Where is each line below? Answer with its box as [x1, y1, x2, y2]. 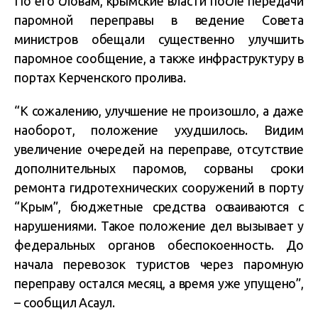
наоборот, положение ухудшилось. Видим [14, 123, 304, 138]
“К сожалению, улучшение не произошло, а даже [14, 104, 304, 119]
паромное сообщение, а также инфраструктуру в [14, 51, 304, 66]
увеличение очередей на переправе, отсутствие [14, 142, 304, 157]
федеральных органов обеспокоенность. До [14, 238, 304, 253]
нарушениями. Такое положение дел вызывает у [14, 219, 304, 234]
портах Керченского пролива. [14, 70, 186, 85]
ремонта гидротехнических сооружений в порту [14, 180, 304, 195]
